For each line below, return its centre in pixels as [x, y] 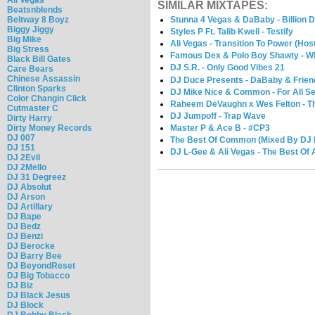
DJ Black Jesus [39, 295]
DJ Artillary [30, 206]
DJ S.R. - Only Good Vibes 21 [228, 68]
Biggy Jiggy [31, 29]
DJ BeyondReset [41, 265]
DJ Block [25, 305]
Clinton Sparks [37, 88]
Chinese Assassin [44, 78]
